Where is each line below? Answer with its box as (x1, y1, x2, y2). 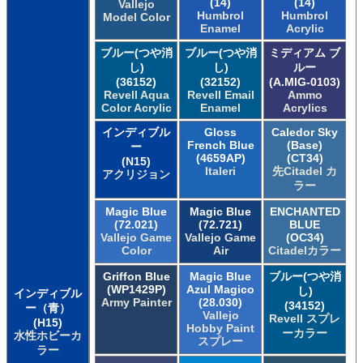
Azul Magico (186, 282, 254, 296)
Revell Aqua (103, 88, 169, 101)
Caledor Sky (271, 125, 338, 139)
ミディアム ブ (269, 45, 340, 59)
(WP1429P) (106, 282, 166, 296)
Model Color (102, 10, 170, 23)
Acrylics (282, 100, 327, 114)
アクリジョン (102, 167, 170, 181)
